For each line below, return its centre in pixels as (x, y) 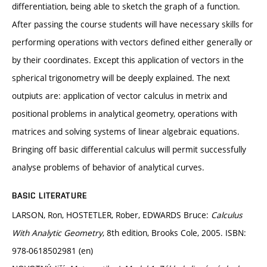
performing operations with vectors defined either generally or (132, 42)
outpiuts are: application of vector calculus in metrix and (119, 95)
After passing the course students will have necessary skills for (133, 24)
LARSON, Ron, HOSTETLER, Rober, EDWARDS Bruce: (111, 215)
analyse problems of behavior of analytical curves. (108, 167)
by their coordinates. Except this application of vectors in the (128, 60)
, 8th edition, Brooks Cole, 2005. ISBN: (174, 232)
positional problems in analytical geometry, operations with (125, 113)
